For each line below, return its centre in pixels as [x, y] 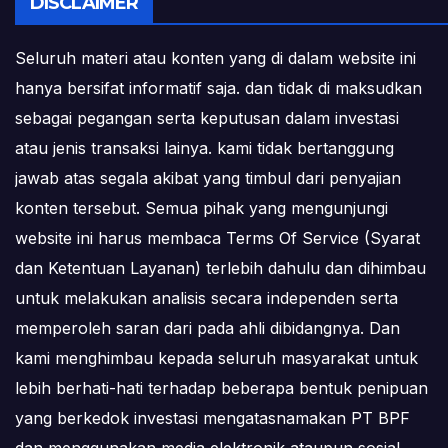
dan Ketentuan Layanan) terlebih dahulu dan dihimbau [220, 268]
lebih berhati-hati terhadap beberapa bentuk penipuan [221, 388]
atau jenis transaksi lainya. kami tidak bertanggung [204, 148]
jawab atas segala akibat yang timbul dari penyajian [208, 178]
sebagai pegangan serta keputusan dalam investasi [207, 118]
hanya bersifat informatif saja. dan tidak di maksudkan [218, 88]
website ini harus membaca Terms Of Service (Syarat [217, 238]
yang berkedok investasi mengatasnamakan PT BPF [212, 418]
